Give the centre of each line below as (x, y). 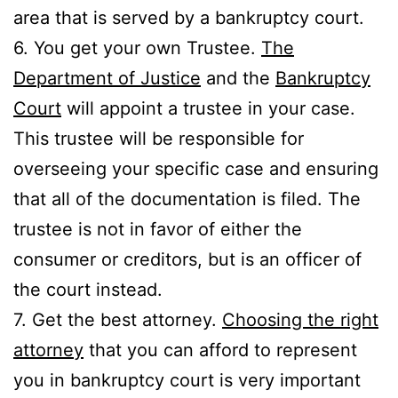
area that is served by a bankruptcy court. (189, 17)
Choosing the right (300, 319)
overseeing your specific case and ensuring (196, 168)
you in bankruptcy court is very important (187, 380)
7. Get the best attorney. (118, 319)
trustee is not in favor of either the (158, 229)
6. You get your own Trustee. (137, 48)
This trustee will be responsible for (159, 138)
